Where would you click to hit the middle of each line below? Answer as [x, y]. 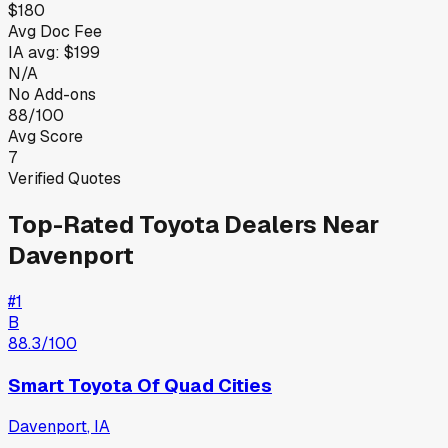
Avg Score [45, 136]
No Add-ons [52, 94]
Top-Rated [73, 224]
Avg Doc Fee [55, 31]
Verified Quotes [64, 178]
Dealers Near [299, 224]
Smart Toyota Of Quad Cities [140, 385]
